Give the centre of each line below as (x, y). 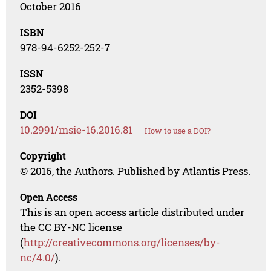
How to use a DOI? (178, 131)
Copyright (43, 156)
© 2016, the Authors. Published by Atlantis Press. (135, 171)
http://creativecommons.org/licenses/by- (122, 243)
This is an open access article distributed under (132, 212)
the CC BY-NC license (71, 227)
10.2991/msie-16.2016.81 (77, 130)
